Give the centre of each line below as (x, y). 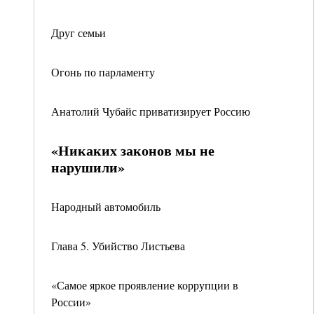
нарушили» (88, 167)
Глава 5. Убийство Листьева (118, 246)
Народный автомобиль (106, 206)
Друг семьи (78, 33)
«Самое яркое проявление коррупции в (145, 285)
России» (71, 302)
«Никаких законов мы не (133, 150)
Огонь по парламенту (103, 72)
